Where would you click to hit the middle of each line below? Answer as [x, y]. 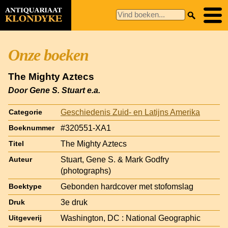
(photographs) [86, 170]
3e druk [74, 202]
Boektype [25, 186]
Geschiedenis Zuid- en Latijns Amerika [130, 112]
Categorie [25, 112]
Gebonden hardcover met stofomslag [127, 186]
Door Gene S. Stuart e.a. [54, 90]
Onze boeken [48, 55]
